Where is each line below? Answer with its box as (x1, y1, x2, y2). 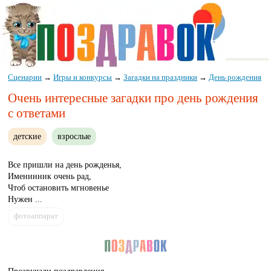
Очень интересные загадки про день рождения (8, 91, 259, 106)
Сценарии (8, 72, 42, 82)
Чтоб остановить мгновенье (8, 183, 109, 192)
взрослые (57, 131, 91, 142)
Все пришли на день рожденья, (8, 160, 122, 169)
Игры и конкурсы (53, 72, 113, 82)
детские (13, 131, 42, 142)
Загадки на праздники (123, 72, 198, 82)
